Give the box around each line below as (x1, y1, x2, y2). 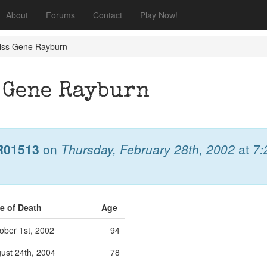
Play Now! (140, 9, 178, 21)
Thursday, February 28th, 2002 (61, 140, 235, 158)
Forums (46, 9, 75, 21)
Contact (93, 9, 122, 21)
